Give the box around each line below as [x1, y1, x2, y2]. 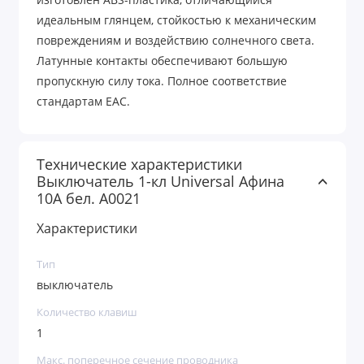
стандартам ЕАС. [37, 94, 130, 110]
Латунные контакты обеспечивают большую [37, 54, 288, 69]
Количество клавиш [37, 305, 137, 320]
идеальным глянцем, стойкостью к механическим [37, 13, 316, 28]
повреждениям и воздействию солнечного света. [37, 33, 314, 49]
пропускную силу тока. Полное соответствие [37, 74, 287, 89]
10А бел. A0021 [37, 188, 141, 209]
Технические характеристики [37, 154, 242, 175]
